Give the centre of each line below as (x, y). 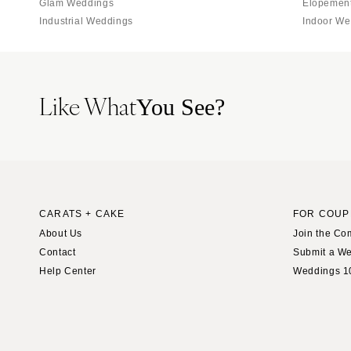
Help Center (68, 271)
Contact (58, 252)
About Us (61, 233)
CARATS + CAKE (82, 213)
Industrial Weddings (86, 21)
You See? (181, 107)
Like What (88, 105)
